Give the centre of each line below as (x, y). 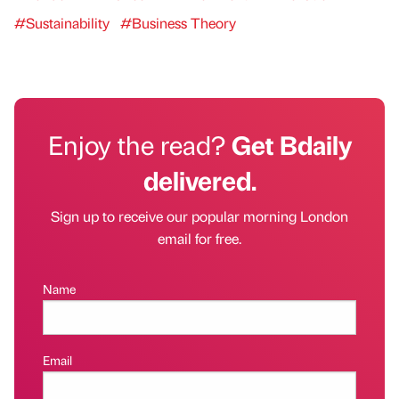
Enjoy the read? (139, 145)
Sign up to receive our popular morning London (199, 216)
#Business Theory (178, 23)
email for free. (199, 239)
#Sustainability (62, 23)
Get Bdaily (291, 145)
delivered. (199, 180)
